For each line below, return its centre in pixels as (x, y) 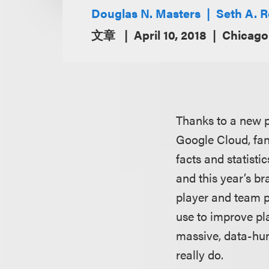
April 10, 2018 (170, 35)
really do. (200, 254)
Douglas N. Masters (146, 13)
